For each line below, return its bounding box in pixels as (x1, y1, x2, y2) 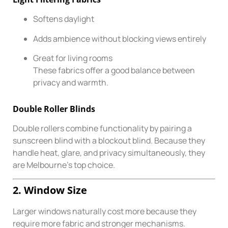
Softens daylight (33, 13, 94, 25)
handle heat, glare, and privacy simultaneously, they (13, 147, 205, 159)
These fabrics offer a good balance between (33, 65, 195, 76)
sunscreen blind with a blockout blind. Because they (13, 135, 205, 147)
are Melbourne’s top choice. (13, 159, 115, 171)
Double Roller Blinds (13, 103, 95, 115)
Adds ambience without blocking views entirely (33, 33, 206, 44)
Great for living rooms (33, 52, 112, 64)
